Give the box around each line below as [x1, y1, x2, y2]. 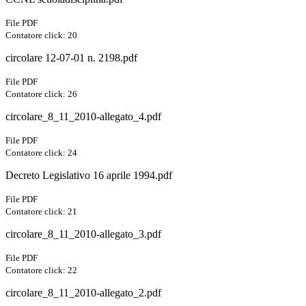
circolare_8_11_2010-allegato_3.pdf [5, 228, 161, 240]
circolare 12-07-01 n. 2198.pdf [5, 52, 137, 64]
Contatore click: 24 [5, 148, 77, 158]
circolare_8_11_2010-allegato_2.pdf [5, 287, 161, 299]
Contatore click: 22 [5, 265, 77, 276]
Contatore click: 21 [5, 206, 77, 217]
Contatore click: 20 [5, 30, 77, 41]
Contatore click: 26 [5, 89, 77, 100]
